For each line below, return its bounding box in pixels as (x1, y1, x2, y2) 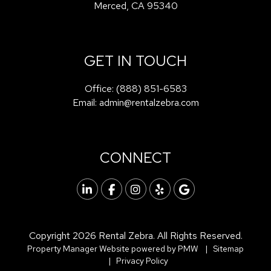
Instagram (140, 182, 189, 196)
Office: (84, 82, 116, 95)
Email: (72, 96, 99, 109)
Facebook (114, 182, 162, 196)
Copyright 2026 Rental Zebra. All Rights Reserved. (28, 229, 243, 242)
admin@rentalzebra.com (99, 96, 199, 109)
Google (188, 182, 224, 196)
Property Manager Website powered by (27, 243, 178, 254)
